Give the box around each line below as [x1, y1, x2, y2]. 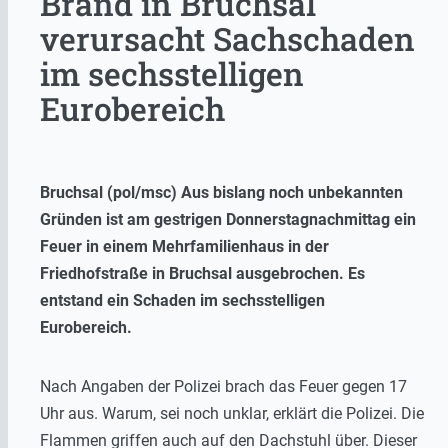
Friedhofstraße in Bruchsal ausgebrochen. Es [40, 264, 365, 284]
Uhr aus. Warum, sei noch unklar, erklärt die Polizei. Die [40, 404, 424, 424]
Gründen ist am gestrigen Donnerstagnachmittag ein [40, 210, 416, 230]
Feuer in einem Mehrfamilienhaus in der [40, 237, 329, 257]
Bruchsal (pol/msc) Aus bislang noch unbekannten [40, 183, 403, 203]
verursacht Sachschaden [40, 17, 415, 61]
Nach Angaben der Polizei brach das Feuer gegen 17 [40, 377, 407, 397]
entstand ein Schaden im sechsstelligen [40, 291, 325, 311]
